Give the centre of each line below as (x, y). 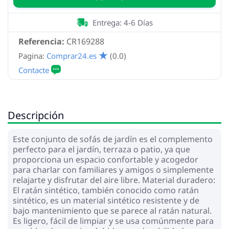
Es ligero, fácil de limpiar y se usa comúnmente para (113, 221)
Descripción (36, 115)
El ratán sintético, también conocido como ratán (106, 190)
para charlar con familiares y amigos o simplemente (113, 169)
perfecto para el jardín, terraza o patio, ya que (101, 149)
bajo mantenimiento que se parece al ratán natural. (112, 210)
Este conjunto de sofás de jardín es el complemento (113, 139)
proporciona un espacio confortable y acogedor (106, 159)
